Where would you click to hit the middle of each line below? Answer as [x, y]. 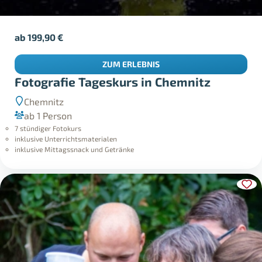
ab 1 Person [48, 116]
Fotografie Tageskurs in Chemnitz [113, 81]
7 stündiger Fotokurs [48, 128]
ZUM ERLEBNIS [131, 64]
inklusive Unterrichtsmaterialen [66, 139]
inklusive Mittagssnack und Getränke [75, 149]
